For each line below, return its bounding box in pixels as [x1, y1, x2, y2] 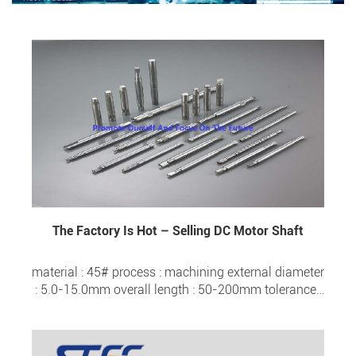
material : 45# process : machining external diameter [32, 265, 87, 281]
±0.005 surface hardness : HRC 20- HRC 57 [204, 300, 298, 315]
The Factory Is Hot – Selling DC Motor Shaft [52, 222, 304, 238]
